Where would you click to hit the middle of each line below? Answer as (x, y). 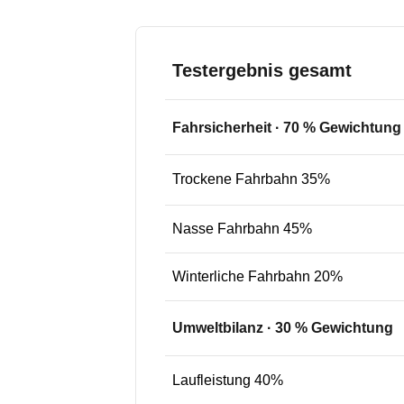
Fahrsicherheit (222, 128)
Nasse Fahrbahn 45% (242, 229)
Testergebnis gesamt (262, 70)
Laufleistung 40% (228, 380)
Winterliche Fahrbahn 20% (257, 276)
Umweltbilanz (218, 328)
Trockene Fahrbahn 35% (251, 179)
